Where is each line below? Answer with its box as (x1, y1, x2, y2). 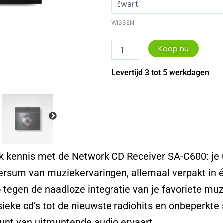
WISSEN (111, 18, 134, 26)
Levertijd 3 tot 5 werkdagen (111, 68, 209, 78)
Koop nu (158, 43, 189, 54)
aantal (111, 3, 131, 12)
